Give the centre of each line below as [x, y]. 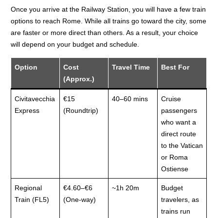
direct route [179, 134]
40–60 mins [130, 99]
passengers [179, 111]
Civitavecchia [35, 99]
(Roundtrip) [81, 111]
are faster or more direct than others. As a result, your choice [105, 33]
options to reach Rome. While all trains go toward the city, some [109, 21]
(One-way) [80, 200]
